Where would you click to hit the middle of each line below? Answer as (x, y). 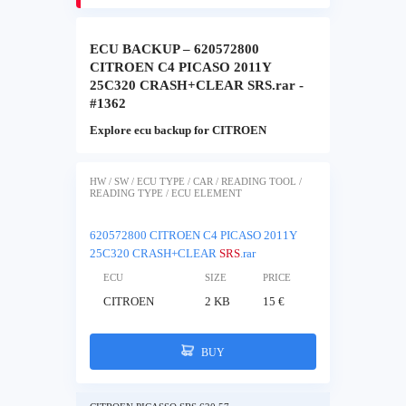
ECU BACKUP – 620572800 (174, 49)
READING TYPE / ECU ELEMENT (166, 193)
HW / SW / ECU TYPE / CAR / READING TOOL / (196, 181)
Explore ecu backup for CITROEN (178, 130)
